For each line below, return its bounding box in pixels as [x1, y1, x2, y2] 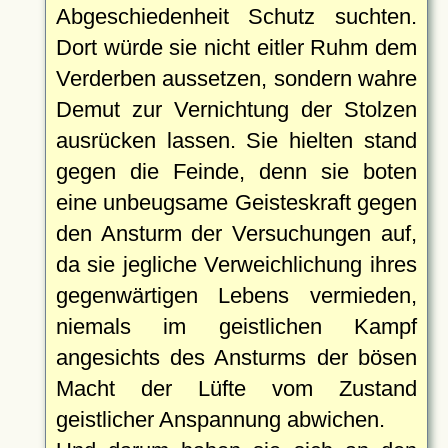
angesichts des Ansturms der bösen [55, 344, 417, 370]
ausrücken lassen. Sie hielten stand [55, 127, 417, 153]
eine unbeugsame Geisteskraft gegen [55, 189, 417, 215]
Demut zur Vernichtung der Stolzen [55, 96, 417, 122]
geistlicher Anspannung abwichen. [55, 406, 385, 432]
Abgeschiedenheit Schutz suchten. [55, 3, 417, 29]
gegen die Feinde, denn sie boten [55, 158, 417, 184]
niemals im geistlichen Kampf [55, 313, 417, 339]
